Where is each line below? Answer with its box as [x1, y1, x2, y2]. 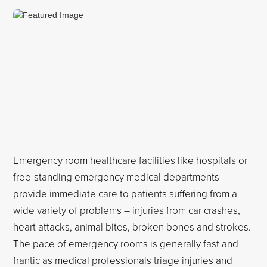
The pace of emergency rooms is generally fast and [13, 237, 239, 250]
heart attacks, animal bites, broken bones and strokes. [13, 220, 252, 234]
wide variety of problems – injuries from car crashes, [13, 203, 241, 217]
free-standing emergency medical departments [13, 170, 220, 184]
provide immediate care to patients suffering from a [13, 187, 238, 200]
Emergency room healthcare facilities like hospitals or [13, 153, 248, 167]
